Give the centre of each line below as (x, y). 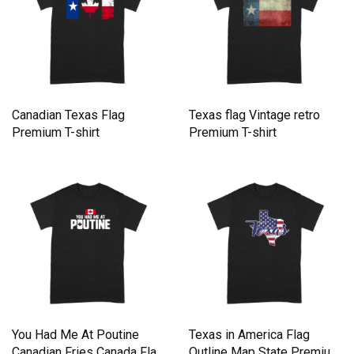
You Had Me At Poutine (75, 335)
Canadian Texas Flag (68, 115)
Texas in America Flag (249, 335)
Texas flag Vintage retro (254, 115)
